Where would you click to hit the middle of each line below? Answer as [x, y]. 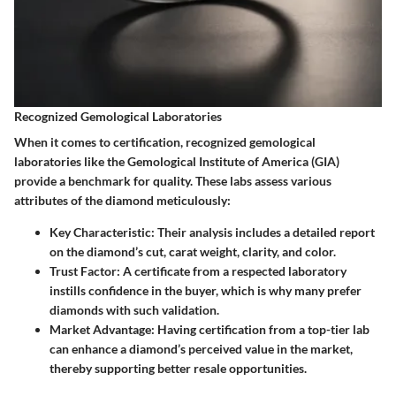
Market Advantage [100, 329]
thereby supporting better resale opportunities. [178, 368]
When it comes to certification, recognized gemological [165, 141]
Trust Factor [83, 270]
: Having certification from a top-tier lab [260, 329]
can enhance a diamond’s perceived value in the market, [201, 348]
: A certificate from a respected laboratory [232, 270]
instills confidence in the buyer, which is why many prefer [206, 290]
